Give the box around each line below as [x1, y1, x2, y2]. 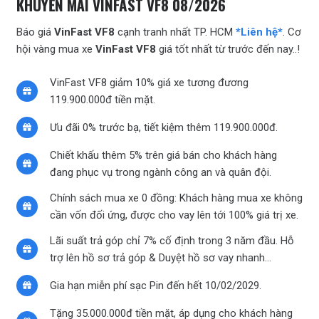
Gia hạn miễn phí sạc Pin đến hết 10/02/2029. [49, 278, 261, 292]
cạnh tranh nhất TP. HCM [114, 26, 236, 39]
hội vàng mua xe [16, 43, 95, 56]
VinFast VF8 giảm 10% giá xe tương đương [49, 75, 249, 89]
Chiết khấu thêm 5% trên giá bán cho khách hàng [49, 148, 277, 162]
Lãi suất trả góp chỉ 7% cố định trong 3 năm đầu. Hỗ [49, 234, 294, 247]
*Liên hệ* [235, 26, 283, 39]
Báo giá [16, 26, 54, 39]
